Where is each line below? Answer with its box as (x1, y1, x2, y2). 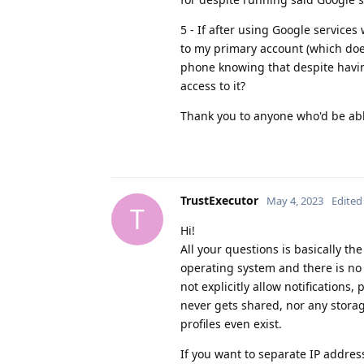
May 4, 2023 (266, 193, 323, 208)
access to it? (180, 77, 245, 93)
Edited (331, 193, 362, 208)
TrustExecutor (180, 192, 258, 208)
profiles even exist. (180, 315, 282, 331)
